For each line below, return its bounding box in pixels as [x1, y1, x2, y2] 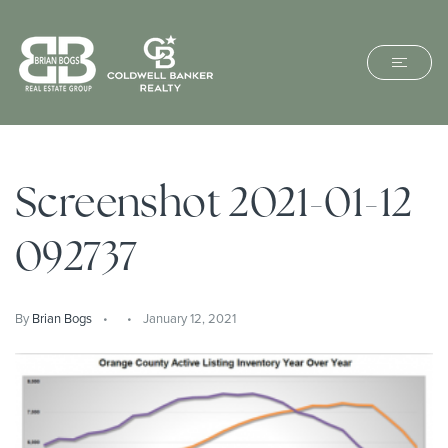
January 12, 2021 [140, 309, 236, 327]
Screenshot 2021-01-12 [15, 176, 413, 228]
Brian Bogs [32, 309, 92, 327]
